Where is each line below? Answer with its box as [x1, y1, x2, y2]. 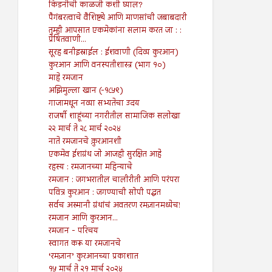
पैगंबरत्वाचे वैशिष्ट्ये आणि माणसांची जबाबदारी [48, 12, 187, 25]
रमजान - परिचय [48, 225, 98, 239]
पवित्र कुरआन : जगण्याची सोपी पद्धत [48, 186, 161, 200]
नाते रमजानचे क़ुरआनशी [48, 135, 121, 149]
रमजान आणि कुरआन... [48, 212, 118, 226]
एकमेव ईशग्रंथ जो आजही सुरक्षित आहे [48, 148, 161, 162]
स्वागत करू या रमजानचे [48, 237, 121, 251]
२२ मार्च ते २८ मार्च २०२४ [48, 123, 121, 137]
